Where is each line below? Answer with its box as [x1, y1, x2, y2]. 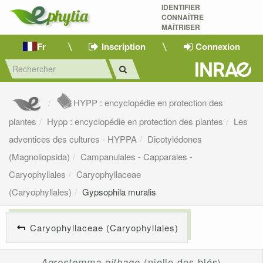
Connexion [195, 39, 240, 53]
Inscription [102, 39, 146, 53]
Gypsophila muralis [82, 186, 156, 198]
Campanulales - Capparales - [80, 150, 193, 163]
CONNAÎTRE [161, 12, 204, 22]
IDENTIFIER [161, 2, 200, 12]
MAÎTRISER [161, 22, 202, 32]
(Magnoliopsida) [9, 150, 70, 163]
